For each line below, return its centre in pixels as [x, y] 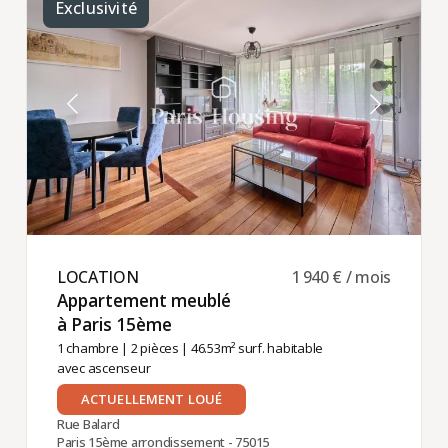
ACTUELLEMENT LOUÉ [151, 398]
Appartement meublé [143, 301]
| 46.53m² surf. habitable [250, 347]
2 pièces [154, 347]
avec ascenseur [103, 367]
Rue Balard [88, 423]
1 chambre [87, 347]
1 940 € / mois [342, 277]
